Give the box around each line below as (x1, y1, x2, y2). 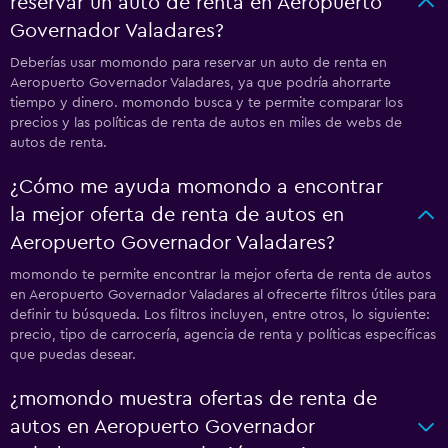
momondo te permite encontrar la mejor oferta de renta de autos (10, 268, 431, 282)
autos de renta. (10, 136, 107, 150)
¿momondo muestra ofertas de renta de (10, 389, 377, 409)
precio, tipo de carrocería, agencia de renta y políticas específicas (10, 328, 436, 342)
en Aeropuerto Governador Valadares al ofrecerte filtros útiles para (10, 288, 436, 302)
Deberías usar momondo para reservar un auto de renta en (10, 56, 387, 70)
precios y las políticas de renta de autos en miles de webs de (10, 116, 402, 130)
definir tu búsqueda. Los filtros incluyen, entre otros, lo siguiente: (10, 308, 430, 322)
